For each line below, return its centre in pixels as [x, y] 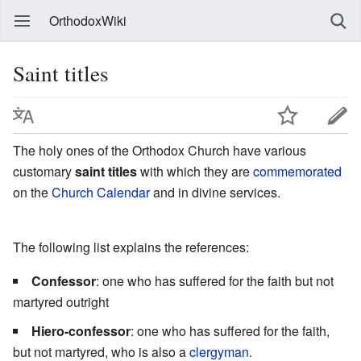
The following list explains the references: [131, 247]
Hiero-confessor [81, 330]
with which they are [195, 171]
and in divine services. [215, 192]
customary [44, 171]
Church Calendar [101, 192]
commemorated [297, 171]
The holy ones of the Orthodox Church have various [160, 150]
